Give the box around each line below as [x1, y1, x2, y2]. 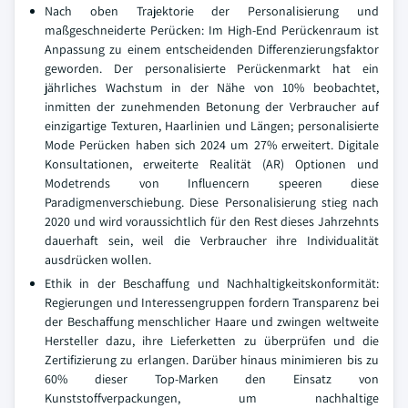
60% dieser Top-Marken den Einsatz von [45, 371, 379, 387]
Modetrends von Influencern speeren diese [45, 175, 379, 191]
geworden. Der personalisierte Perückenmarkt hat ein [45, 60, 379, 76]
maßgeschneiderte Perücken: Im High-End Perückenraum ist [45, 22, 379, 38]
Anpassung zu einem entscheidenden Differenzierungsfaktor [45, 41, 379, 57]
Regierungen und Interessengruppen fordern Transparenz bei [45, 294, 379, 311]
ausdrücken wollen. [45, 251, 151, 268]
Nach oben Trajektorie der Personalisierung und [45, 3, 379, 19]
